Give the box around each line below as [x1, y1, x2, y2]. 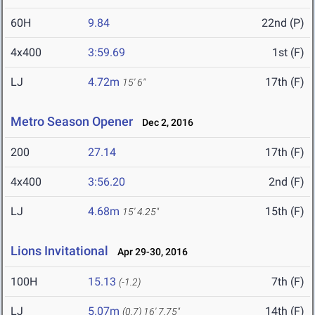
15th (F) [265, 205, 304, 219]
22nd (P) [262, 16, 304, 30]
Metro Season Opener [11, 114, 133, 129]
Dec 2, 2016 [136, 117, 193, 129]
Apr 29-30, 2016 [111, 246, 188, 258]
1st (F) [272, 46, 304, 60]
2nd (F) [269, 175, 304, 189]
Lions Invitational [11, 243, 111, 259]
